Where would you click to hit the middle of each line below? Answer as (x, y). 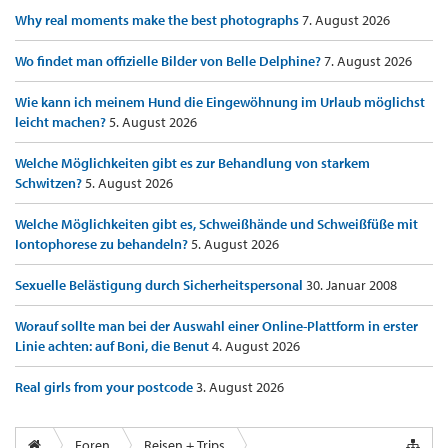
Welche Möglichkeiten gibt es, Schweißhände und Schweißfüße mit (216, 224)
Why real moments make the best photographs (158, 20)
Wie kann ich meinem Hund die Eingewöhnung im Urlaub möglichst (220, 102)
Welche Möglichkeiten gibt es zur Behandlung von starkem (192, 163)
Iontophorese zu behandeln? (103, 244)
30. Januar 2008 (351, 285)
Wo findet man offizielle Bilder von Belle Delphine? (169, 61)
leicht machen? (62, 122)
